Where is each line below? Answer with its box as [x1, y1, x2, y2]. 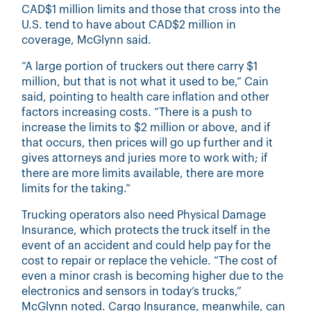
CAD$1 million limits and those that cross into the [22, 3, 281, 15]
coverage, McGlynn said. [22, 34, 152, 46]
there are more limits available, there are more [22, 167, 264, 179]
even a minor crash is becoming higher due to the [22, 270, 284, 282]
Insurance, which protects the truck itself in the [22, 224, 271, 236]
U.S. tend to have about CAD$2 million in [22, 19, 237, 31]
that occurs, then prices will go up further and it [22, 137, 274, 149]
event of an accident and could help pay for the [22, 239, 271, 251]
